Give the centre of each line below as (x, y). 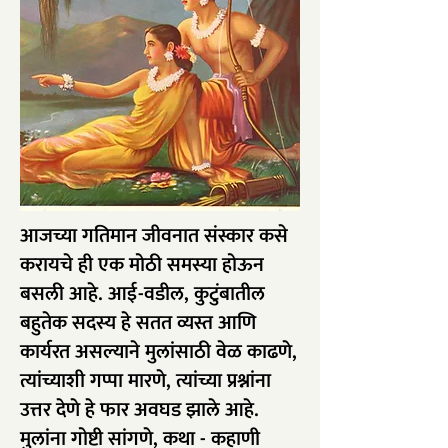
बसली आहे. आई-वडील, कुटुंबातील (142, 294)
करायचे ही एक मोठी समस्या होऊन (142, 265)
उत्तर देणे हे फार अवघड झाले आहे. (139, 410)
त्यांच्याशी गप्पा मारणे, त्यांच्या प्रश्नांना (145, 381)
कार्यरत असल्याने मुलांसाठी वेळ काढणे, (158, 352)
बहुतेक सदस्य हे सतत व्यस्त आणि (138, 323)
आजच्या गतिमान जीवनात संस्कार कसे (154, 236)
